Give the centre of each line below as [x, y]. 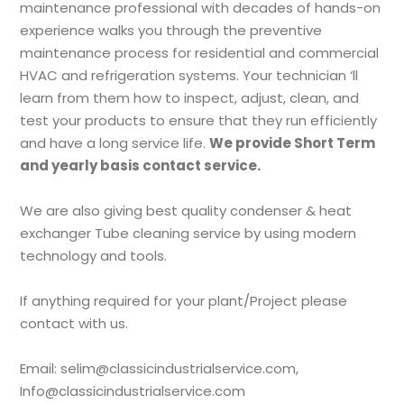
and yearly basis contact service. [141, 165]
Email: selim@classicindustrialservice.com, [160, 368]
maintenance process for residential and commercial [200, 53]
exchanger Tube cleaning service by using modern [188, 233]
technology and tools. [96, 256]
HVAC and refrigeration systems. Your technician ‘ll [189, 75]
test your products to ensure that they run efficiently [199, 120]
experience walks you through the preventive [171, 30]
